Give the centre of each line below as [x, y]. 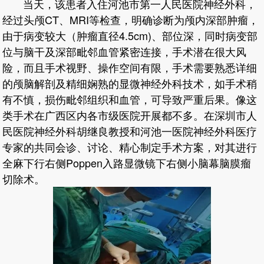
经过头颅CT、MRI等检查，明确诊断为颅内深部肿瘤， [131, 19]
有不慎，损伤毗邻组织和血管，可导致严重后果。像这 [130, 99]
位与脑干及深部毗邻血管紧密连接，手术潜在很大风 [125, 51]
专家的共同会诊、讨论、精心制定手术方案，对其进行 [130, 146]
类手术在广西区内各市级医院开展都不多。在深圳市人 [130, 115]
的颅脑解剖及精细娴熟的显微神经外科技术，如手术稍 [130, 83]
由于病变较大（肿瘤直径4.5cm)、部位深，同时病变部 [130, 35]
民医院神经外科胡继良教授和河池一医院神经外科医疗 [130, 131]
